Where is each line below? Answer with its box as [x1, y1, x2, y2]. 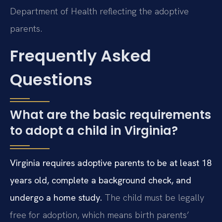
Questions [10, 68, 92, 91]
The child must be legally [102, 192, 204, 204]
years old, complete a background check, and [10, 174, 191, 186]
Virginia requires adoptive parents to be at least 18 [10, 157, 212, 169]
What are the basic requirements [10, 107, 211, 123]
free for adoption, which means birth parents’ [10, 209, 189, 221]
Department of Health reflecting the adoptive [10, 5, 189, 17]
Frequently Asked [10, 45, 151, 67]
